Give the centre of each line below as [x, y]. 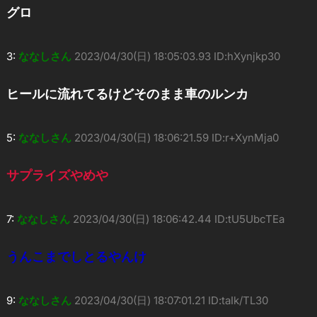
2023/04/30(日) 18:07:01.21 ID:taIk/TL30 [171, 300]
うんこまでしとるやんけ [76, 256]
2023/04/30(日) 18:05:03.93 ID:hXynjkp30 [177, 56]
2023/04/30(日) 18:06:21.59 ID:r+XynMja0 [176, 137]
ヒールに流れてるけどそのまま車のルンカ [127, 93]
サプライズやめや [57, 175]
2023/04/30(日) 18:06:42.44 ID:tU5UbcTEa [178, 219]
